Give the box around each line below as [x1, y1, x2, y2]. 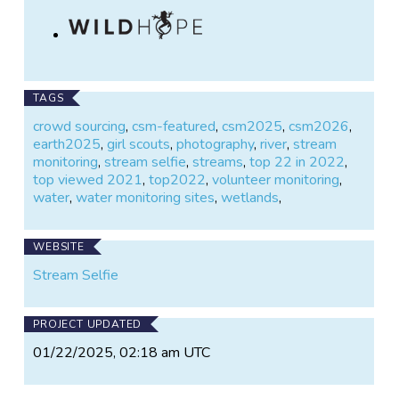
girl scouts [107, 134, 171, 154]
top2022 [149, 169, 207, 190]
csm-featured [132, 116, 216, 136]
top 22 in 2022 [249, 151, 346, 172]
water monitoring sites [76, 187, 216, 208]
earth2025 [33, 134, 102, 154]
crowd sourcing [33, 116, 126, 136]
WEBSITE [33, 239, 85, 254]
